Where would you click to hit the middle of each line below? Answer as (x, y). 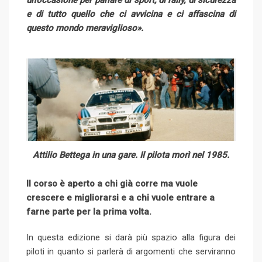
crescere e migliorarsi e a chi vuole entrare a (120, 198)
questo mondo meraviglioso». (85, 28)
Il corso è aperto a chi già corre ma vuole (112, 184)
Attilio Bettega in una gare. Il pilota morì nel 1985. (131, 155)
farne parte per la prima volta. (89, 212)
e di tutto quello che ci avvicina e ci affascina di (131, 14)
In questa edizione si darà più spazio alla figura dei (131, 238)
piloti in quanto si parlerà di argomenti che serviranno (131, 252)
